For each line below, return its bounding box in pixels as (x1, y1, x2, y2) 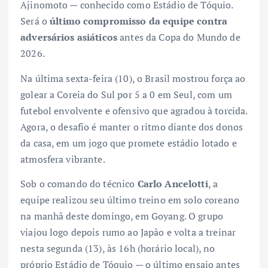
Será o (20, 14, 50, 28)
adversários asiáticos (20, 31, 118, 44)
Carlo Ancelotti (137, 176, 208, 190)
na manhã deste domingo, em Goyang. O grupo (20, 209, 223, 223)
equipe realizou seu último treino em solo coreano (20, 193, 239, 206)
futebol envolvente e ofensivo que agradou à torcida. (20, 103, 248, 117)
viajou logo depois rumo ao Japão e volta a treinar (20, 225, 236, 239)
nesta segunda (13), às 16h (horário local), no (20, 241, 215, 255)
